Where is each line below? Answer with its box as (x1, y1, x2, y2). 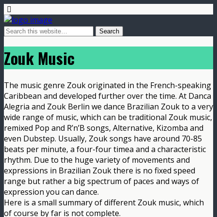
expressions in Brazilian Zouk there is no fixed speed (4, 165, 195, 176)
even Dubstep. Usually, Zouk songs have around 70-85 (4, 133, 202, 144)
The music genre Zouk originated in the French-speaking (4, 79, 211, 91)
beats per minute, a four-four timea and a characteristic (4, 143, 206, 155)
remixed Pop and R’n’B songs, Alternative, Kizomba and (4, 122, 203, 133)
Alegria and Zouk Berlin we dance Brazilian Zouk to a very (4, 101, 213, 112)
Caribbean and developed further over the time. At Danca (4, 90, 211, 101)
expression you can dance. (4, 186, 99, 197)
